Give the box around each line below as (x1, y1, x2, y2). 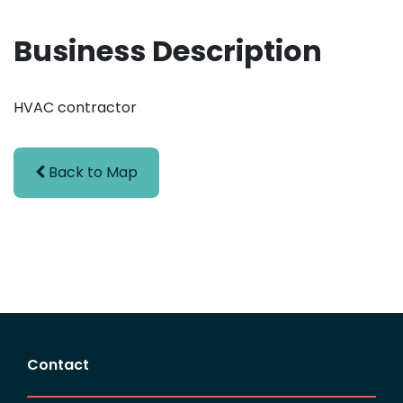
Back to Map (45, 161, 138, 183)
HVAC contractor (13, 96, 137, 118)
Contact (27, 354, 89, 375)
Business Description (13, 30, 322, 71)
